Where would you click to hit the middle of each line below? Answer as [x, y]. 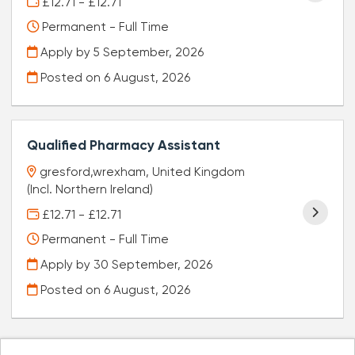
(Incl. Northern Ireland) [90, 190]
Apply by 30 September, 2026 [125, 265]
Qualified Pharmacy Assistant [124, 146]
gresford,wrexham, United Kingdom [143, 172]
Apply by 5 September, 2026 [121, 52]
